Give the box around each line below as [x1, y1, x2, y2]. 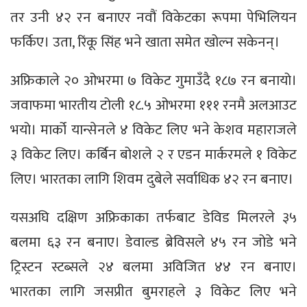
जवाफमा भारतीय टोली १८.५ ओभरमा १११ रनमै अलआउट [10, 93, 297, 118]
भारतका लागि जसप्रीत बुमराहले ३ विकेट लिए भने [10, 280, 297, 304]
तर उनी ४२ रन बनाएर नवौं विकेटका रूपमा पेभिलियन [10, 5, 297, 30]
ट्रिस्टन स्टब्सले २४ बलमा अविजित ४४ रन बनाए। [10, 255, 297, 280]
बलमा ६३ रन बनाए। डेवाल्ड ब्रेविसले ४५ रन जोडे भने [10, 230, 297, 255]
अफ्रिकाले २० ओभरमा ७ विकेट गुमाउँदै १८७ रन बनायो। [10, 69, 297, 93]
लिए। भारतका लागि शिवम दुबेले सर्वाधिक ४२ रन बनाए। [10, 167, 293, 192]
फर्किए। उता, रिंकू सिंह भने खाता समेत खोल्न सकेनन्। [10, 30, 280, 55]
